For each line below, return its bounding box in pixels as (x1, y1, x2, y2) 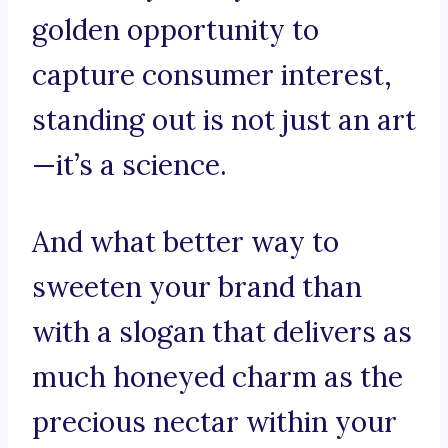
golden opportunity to (32, 12, 319, 49)
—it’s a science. (32, 147, 227, 184)
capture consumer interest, (32, 57, 392, 94)
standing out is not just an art (32, 102, 416, 139)
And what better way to (32, 224, 339, 261)
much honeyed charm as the (32, 359, 403, 396)
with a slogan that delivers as (32, 314, 412, 351)
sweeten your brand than (32, 269, 362, 306)
